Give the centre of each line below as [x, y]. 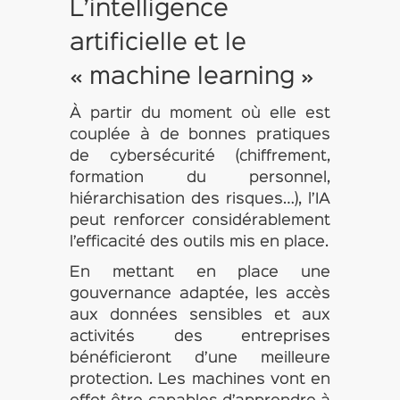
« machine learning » [192, 78]
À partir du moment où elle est [200, 114]
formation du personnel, [200, 178]
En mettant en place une [200, 273]
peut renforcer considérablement [200, 221]
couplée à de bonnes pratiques [200, 135]
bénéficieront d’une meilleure [200, 358]
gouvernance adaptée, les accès [200, 294]
